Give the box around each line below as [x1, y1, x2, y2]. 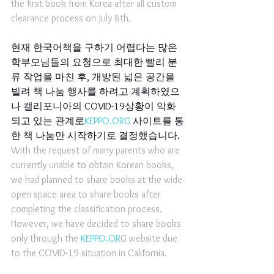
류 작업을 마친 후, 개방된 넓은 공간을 [11, 71, 177, 83]
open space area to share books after [11, 188, 163, 200]
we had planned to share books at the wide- [11, 174, 185, 185]
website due [127, 232, 180, 244]
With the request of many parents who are [11, 144, 182, 156]
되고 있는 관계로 [11, 115, 84, 127]
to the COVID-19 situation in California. [11, 247, 167, 259]
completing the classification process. [11, 203, 165, 215]
